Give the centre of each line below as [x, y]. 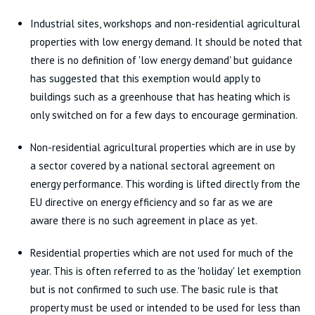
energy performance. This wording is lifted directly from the [165, 184]
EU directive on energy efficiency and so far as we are [151, 202]
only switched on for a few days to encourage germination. [163, 115]
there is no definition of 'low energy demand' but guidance [161, 60]
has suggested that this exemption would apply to [145, 78]
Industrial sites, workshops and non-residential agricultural [165, 24]
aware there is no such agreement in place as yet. [143, 220]
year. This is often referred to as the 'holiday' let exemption [165, 271]
